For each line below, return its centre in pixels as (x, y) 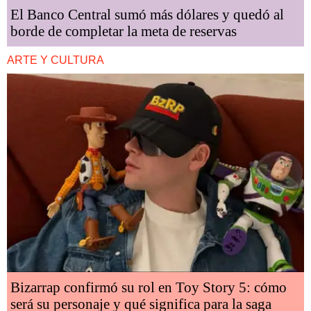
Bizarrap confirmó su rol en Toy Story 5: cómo (149, 287)
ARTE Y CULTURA (56, 60)
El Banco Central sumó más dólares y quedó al (147, 15)
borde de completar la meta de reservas (124, 32)
